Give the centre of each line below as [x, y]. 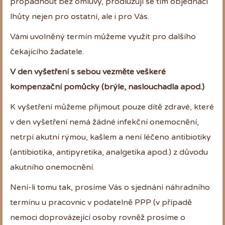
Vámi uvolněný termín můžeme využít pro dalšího [103, 36]
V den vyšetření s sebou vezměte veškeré [88, 72]
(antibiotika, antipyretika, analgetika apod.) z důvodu [109, 152]
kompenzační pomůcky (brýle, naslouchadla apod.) [107, 87]
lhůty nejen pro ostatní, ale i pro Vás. [80, 16]
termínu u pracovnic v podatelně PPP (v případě [101, 202]
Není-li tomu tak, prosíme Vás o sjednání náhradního [110, 187]
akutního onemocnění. [52, 167]
